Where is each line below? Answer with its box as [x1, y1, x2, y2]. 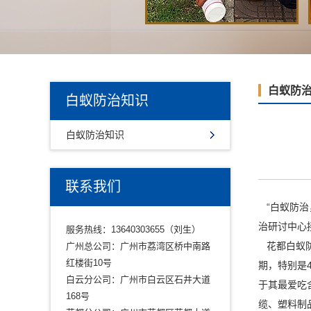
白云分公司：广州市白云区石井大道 [66, 274, 210, 285]
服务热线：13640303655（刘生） [66, 224, 201, 235]
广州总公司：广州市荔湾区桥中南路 [66, 241, 210, 251]
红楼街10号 [66, 258, 112, 268]
